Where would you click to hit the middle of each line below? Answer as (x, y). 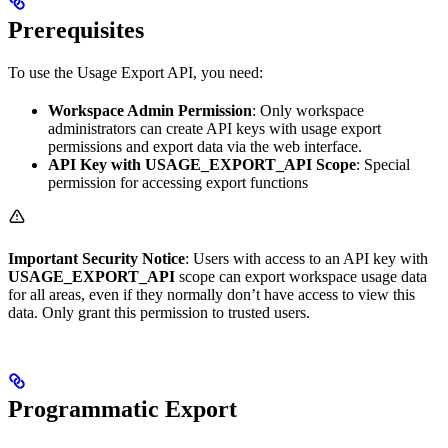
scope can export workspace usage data (301, 277)
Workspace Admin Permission (150, 111)
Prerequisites (76, 30)
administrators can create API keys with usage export (214, 129)
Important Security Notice (96, 259)
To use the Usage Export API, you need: (135, 73)
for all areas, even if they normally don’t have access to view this (211, 295)
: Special (383, 165)
